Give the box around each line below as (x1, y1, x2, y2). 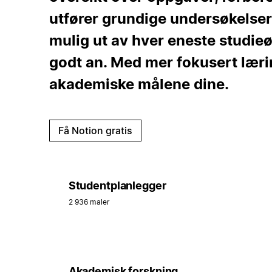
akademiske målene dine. (49, 75, 229, 93)
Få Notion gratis (58, 124, 132, 137)
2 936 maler (68, 197, 110, 206)
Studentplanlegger (68, 178, 166, 192)
